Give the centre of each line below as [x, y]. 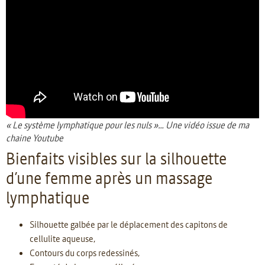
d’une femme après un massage [109, 178]
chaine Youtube [35, 138]
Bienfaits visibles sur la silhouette [116, 158]
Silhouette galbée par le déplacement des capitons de [129, 224]
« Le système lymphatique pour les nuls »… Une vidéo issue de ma [127, 125]
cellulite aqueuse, [63, 238]
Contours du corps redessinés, [85, 252]
